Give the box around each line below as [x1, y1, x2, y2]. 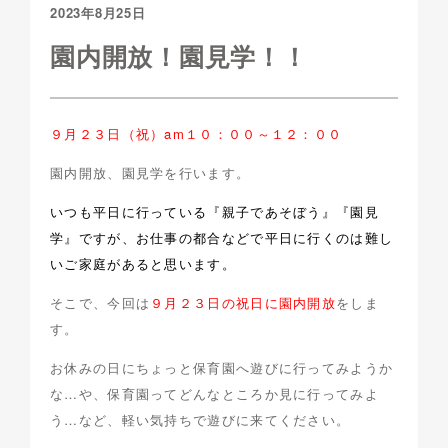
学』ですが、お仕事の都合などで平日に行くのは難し [50, 227, 394, 247]
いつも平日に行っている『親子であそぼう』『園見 [50, 201, 379, 221]
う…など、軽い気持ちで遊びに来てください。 [50, 409, 351, 429]
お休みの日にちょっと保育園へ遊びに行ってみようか [50, 357, 394, 377]
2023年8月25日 [50, 2, 146, 22]
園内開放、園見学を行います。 [50, 162, 251, 182]
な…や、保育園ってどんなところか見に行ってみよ [50, 383, 379, 403]
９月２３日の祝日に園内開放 [150, 292, 337, 312]
